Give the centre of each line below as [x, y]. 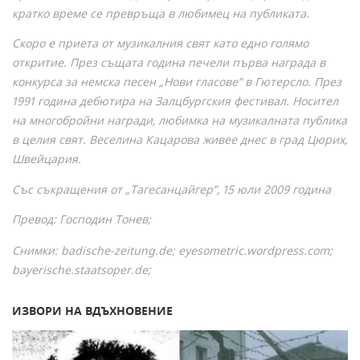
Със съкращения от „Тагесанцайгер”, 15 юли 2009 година [172, 189]
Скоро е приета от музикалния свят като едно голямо [160, 43]
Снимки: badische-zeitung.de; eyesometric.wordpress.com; [172, 250]
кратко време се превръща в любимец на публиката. [161, 13]
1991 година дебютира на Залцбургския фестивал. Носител [175, 101]
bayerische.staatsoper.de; [82, 269]
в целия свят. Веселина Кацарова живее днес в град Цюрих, [180, 140]
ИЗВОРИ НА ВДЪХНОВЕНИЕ [92, 310]
